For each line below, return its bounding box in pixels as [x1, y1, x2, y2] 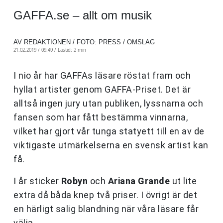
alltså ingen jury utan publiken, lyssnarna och [13, 98, 203, 109]
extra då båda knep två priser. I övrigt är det [13, 190, 197, 201]
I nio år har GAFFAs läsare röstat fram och [13, 70, 191, 81]
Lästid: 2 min [58, 47, 86, 54]
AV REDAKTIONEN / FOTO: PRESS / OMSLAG [13, 38, 155, 46]
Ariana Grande [108, 176, 170, 187]
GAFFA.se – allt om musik [13, 8, 152, 22]
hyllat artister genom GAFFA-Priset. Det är [13, 84, 191, 95]
